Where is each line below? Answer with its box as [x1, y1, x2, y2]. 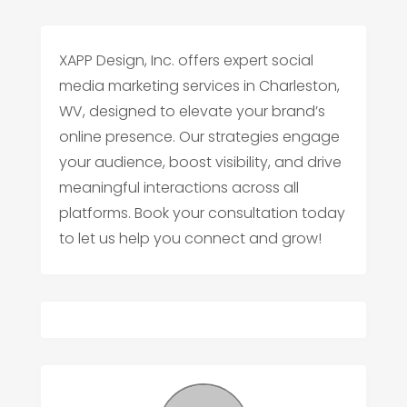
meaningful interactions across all [58, 177, 299, 199]
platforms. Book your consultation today [58, 203, 345, 224]
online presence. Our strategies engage [58, 126, 340, 148]
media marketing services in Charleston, [58, 75, 340, 97]
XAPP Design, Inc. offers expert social [58, 50, 313, 72]
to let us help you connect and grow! [58, 228, 322, 250]
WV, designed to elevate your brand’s [58, 101, 325, 123]
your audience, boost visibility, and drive [58, 152, 342, 174]
